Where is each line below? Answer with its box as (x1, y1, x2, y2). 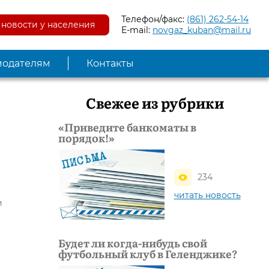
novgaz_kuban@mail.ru (153, 25, 251, 36)
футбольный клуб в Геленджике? (58, 246, 237, 262)
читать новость (174, 189, 241, 201)
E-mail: (121, 25, 153, 36)
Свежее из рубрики (85, 91, 224, 113)
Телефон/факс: (121, 14, 187, 25)
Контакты (86, 57, 134, 69)
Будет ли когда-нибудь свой (58, 235, 207, 252)
